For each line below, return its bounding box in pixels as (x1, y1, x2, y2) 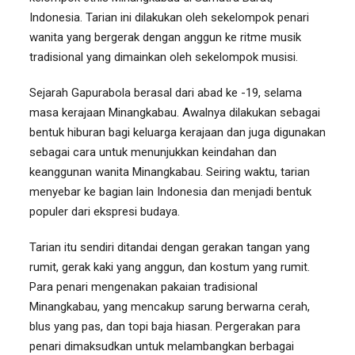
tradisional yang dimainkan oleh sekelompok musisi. (29, 50, 298, 64)
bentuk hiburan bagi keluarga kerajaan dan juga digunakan (29, 125, 326, 139)
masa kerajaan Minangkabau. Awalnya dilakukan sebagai (29, 105, 320, 120)
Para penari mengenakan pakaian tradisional (29, 280, 258, 294)
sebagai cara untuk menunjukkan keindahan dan (29, 145, 277, 159)
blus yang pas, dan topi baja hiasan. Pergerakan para (29, 319, 300, 334)
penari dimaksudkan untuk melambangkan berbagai (29, 339, 294, 353)
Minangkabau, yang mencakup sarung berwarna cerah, (29, 300, 310, 314)
